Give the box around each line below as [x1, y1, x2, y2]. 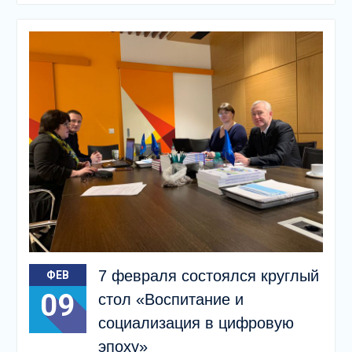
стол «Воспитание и [97, 290, 244, 308]
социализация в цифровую [97, 313, 294, 332]
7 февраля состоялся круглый [97, 266, 319, 284]
